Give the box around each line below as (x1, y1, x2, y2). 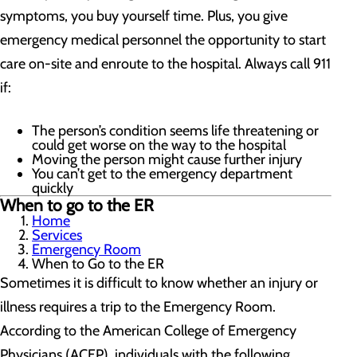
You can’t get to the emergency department (32, 165, 292, 182)
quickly (32, 179, 73, 197)
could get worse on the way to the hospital (32, 136, 286, 154)
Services (32, 226, 82, 244)
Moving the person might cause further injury (32, 151, 302, 168)
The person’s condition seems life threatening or (32, 122, 319, 139)
